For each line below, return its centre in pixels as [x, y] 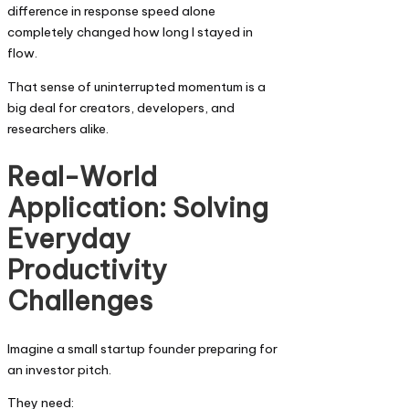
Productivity [87, 269]
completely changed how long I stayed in [130, 32]
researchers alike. [58, 128]
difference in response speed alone [111, 11]
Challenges [80, 300]
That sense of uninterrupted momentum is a [136, 86]
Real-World [82, 176]
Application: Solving [138, 207]
